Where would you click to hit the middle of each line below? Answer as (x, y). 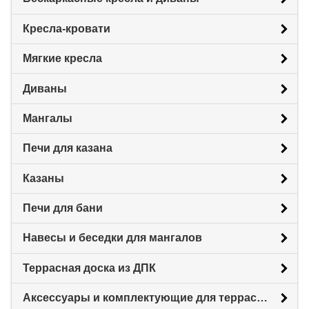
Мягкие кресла (62, 59)
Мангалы (48, 118)
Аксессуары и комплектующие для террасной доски (262, 298)
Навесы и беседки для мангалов (112, 238)
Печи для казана (68, 148)
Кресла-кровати (67, 28)
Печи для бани (63, 208)
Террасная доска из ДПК (89, 268)
